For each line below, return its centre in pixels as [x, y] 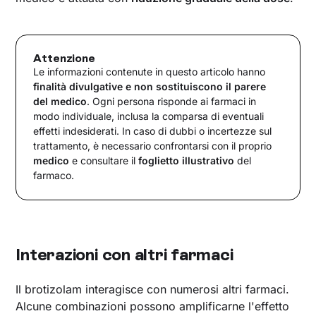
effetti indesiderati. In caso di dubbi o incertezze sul [153, 130]
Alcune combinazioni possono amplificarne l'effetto [153, 306]
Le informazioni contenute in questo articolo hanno [150, 71]
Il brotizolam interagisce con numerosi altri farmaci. [153, 289]
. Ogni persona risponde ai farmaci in [172, 101]
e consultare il [104, 160]
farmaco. [54, 175]
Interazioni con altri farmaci [124, 254]
